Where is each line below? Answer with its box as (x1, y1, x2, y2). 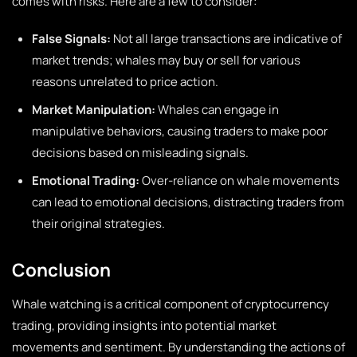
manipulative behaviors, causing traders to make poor (32, 123, 328, 139)
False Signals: (32, 30, 111, 47)
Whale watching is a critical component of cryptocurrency (12, 296, 329, 312)
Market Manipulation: (32, 101, 155, 118)
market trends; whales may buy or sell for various (32, 52, 300, 69)
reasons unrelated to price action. (32, 73, 218, 90)
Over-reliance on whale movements (139, 172, 339, 189)
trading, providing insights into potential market (12, 317, 277, 334)
